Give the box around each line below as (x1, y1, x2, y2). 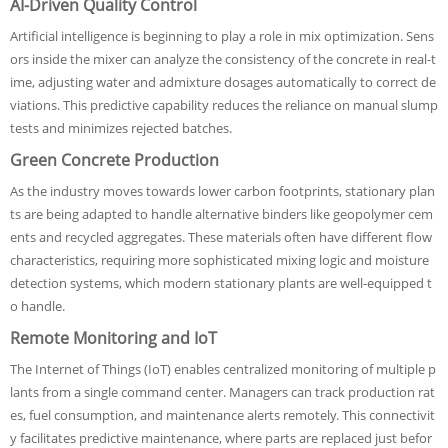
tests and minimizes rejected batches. (10, 119, 232, 137)
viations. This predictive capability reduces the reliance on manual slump (10, 96, 438, 114)
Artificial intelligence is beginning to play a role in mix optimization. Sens (10, 27, 434, 45)
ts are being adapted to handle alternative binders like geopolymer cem (10, 205, 433, 223)
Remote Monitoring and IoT (10, 327, 217, 349)
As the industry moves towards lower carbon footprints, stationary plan (10, 182, 435, 200)
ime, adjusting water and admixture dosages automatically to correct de (10, 73, 436, 91)
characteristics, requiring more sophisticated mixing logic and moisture (10, 251, 429, 269)
